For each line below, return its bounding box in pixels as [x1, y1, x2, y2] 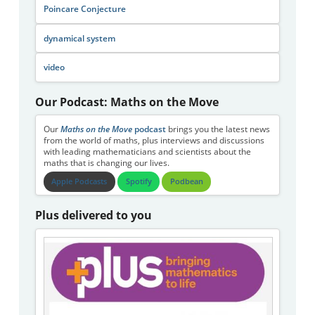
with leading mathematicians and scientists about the [43, 146, 251, 157]
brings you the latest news [165, 123, 270, 134]
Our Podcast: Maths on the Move [35, 94, 219, 110]
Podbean [169, 176, 203, 187]
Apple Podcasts [51, 176, 108, 187]
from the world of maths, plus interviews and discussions [43, 134, 264, 146]
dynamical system [43, 32, 115, 44]
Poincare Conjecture [43, 4, 126, 15]
